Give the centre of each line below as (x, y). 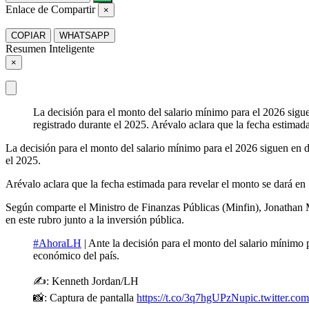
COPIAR (28, 35)
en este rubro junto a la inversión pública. (95, 219)
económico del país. (76, 255)
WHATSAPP (84, 35)
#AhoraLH (57, 243)
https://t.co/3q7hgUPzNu (191, 297)
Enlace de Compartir (50, 9)
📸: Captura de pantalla (85, 297)
